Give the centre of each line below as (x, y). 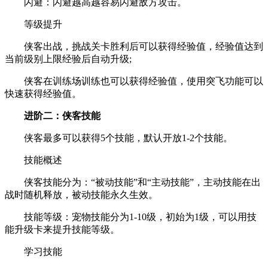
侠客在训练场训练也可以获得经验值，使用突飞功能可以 (134, 81)
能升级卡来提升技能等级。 (62, 229)
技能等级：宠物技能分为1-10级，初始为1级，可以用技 (131, 217)
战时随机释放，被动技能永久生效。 (81, 194)
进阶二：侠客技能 (62, 115)
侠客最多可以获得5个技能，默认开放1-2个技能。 (119, 138)
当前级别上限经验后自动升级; (68, 59)
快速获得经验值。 (43, 93)
